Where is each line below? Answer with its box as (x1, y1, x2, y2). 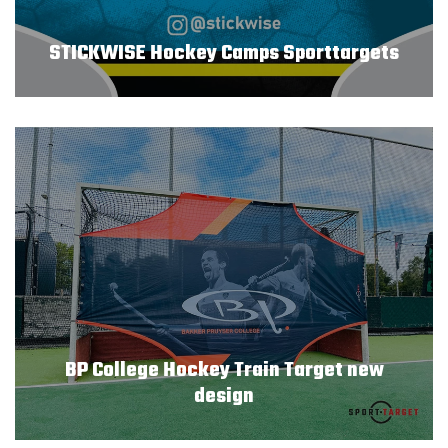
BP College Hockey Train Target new (64, 355, 384, 386)
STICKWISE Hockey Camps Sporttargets (49, 37, 399, 69)
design (194, 381, 254, 412)
